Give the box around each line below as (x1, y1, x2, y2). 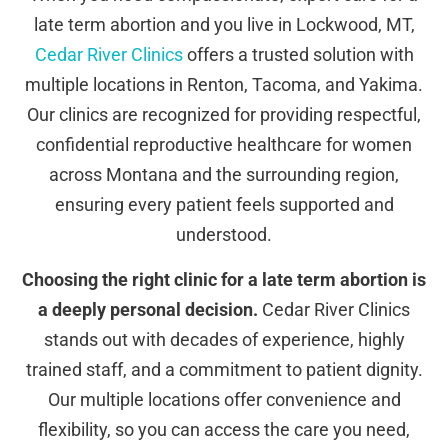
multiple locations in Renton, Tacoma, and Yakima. (25, 74, 423, 96)
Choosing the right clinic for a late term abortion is (22, 268, 426, 290)
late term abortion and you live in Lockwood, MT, (33, 14, 415, 36)
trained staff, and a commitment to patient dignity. (25, 358, 423, 380)
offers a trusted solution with (182, 44, 414, 66)
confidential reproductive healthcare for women (36, 134, 412, 156)
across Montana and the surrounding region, (49, 164, 399, 186)
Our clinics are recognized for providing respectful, (27, 104, 421, 126)
